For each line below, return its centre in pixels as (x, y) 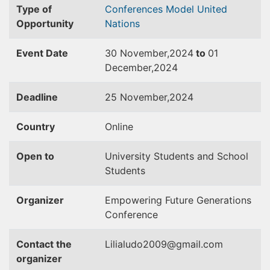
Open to (35, 156)
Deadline (37, 97)
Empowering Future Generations (178, 200)
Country (36, 127)
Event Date (42, 53)
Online (119, 127)
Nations (122, 24)
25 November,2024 (149, 97)
